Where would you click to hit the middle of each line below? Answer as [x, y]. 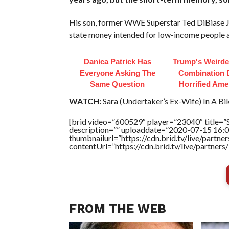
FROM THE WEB [117, 208]
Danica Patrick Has [117, 61]
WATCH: [85, 101]
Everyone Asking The [117, 73]
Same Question [118, 84]
